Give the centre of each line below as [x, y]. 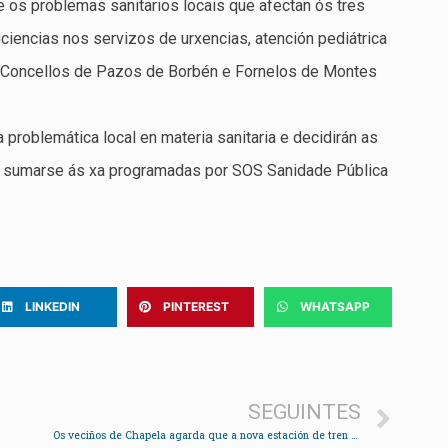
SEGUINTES [304, 412]
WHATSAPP [335, 307]
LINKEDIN [53, 307]
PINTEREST [195, 307]
